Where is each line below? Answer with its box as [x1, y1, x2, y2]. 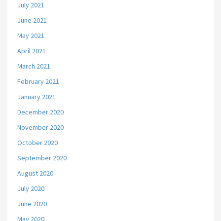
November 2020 [17, 123, 64, 132]
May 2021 [17, 31, 44, 40]
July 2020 [17, 184, 44, 193]
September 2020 [17, 153, 67, 162]
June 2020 [17, 199, 47, 208]
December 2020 [17, 108, 64, 116]
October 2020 [17, 138, 58, 147]
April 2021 [17, 46, 46, 55]
